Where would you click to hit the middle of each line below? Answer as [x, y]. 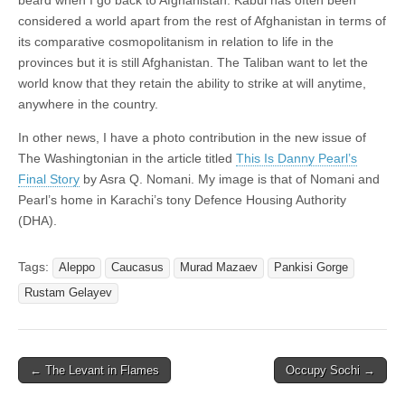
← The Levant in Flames [94, 370]
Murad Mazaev [219, 267]
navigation [58, 392]
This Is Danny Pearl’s [297, 158]
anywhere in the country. [88, 104]
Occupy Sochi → [330, 370]
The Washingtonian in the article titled [127, 158]
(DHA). [38, 220]
